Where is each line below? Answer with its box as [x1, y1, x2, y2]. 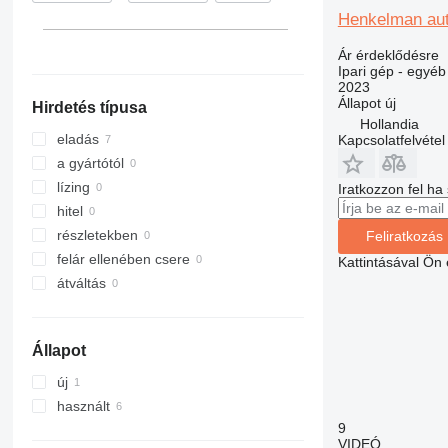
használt [56, 398, 110, 415]
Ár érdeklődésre [337, 46, 439, 63]
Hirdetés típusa [31, 99, 147, 117]
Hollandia [359, 115, 419, 132]
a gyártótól [56, 155, 124, 172]
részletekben [56, 227, 138, 244]
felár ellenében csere [56, 251, 190, 268]
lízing [56, 179, 90, 196]
